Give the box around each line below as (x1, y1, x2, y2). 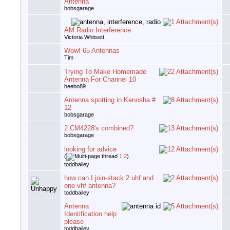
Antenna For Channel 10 (64, 75, 136, 84)
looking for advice (64, 145, 117, 154)
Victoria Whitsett (64, 34, 104, 41)
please (64, 218, 84, 226)
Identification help (64, 210, 117, 218)
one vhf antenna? (64, 182, 116, 190)
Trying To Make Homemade (64, 68, 146, 76)
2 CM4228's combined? (64, 124, 133, 132)
